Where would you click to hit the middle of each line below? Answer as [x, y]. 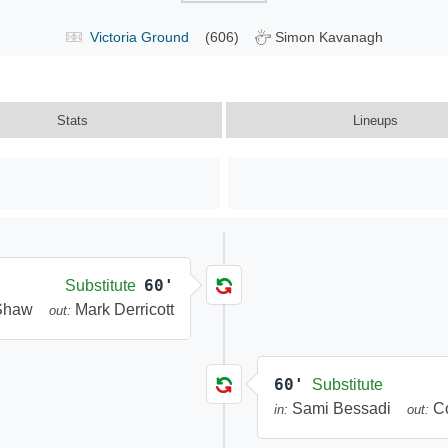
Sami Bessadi [341, 409]
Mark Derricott [124, 310]
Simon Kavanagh [328, 37]
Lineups [376, 121]
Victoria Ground [139, 37]
